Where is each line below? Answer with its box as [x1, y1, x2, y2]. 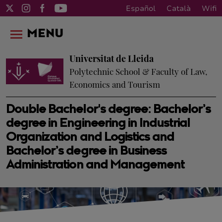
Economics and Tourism [69, 79, 160, 90]
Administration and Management [6, 160, 185, 171]
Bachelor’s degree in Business [6, 146, 167, 158]
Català [166, 3, 191, 13]
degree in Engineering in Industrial [6, 118, 190, 130]
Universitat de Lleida [69, 53, 154, 64]
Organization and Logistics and [6, 132, 174, 144]
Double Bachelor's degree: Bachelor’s [6, 104, 211, 116]
